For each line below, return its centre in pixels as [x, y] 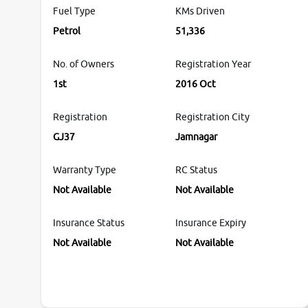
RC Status [196, 170]
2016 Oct [195, 84]
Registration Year [213, 64]
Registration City [212, 117]
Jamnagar [196, 137]
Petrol [67, 31]
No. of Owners [84, 64]
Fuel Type [74, 11]
